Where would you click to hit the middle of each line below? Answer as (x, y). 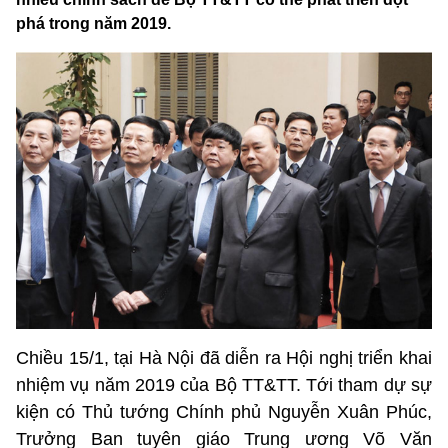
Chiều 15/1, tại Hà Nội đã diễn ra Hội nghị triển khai (224, 358)
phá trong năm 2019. (93, 24)
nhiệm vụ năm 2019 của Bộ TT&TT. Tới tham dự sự (224, 385)
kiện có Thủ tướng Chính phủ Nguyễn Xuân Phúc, (224, 412)
